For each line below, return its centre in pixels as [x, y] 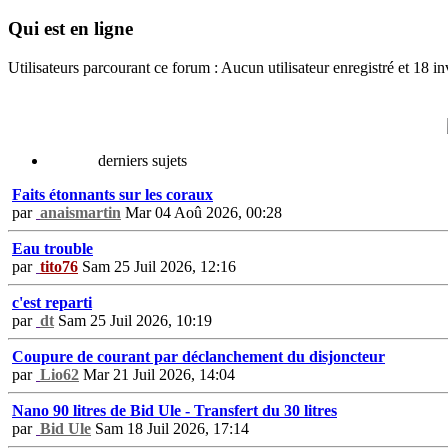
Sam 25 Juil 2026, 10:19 [133, 320]
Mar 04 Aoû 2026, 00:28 [201, 212]
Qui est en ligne [70, 29]
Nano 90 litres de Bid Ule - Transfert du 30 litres [174, 410]
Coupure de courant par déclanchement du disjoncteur [198, 356]
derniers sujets [142, 160]
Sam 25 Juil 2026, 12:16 [157, 266]
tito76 [59, 266]
